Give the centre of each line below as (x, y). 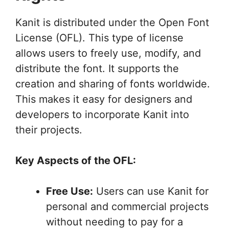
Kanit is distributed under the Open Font (112, 22)
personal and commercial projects (127, 206)
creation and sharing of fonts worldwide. (113, 84)
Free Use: (70, 191)
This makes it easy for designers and (104, 99)
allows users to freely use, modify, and (108, 53)
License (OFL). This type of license (99, 38)
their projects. (49, 130)
